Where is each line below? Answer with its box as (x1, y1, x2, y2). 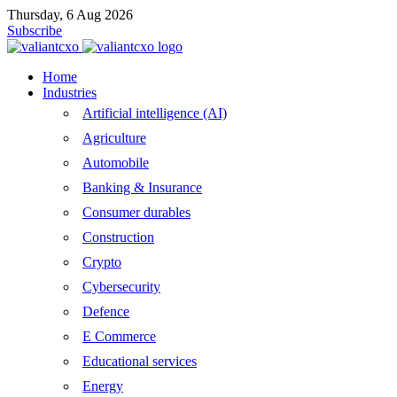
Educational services (82, 354, 197, 369)
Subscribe (7, 23, 62, 38)
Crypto (82, 254, 121, 269)
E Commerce (82, 329, 156, 344)
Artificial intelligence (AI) (82, 105, 227, 121)
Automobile (82, 155, 149, 170)
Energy (82, 378, 123, 393)
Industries (43, 85, 97, 100)
